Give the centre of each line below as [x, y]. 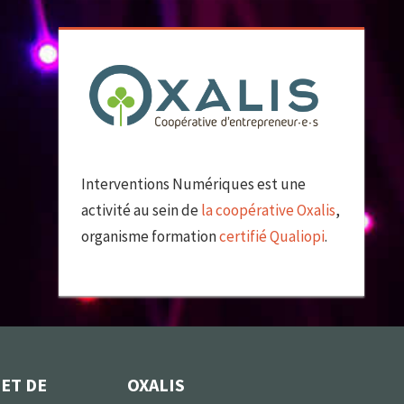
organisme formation [151, 237]
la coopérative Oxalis [269, 211]
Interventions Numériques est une [194, 184]
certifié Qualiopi [272, 237]
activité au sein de [142, 211]
